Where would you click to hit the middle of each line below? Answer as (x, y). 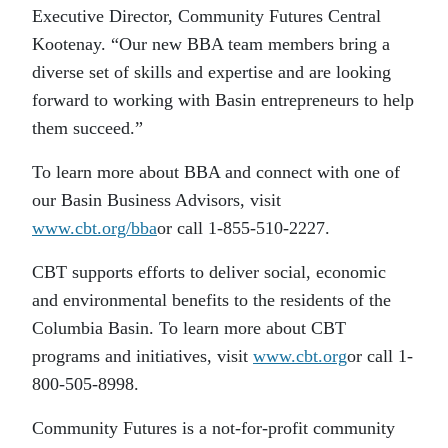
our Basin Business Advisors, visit (156, 200)
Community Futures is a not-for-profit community (213, 428)
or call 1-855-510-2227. (243, 228)
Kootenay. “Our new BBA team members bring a (211, 44)
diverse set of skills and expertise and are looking (211, 72)
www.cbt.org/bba (94, 228)
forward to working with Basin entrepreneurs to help (223, 100)
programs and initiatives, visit (142, 356)
